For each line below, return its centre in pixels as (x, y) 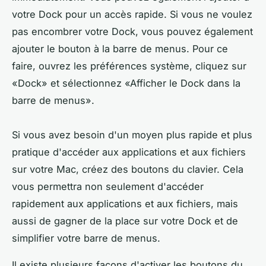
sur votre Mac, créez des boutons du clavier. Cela (128, 170)
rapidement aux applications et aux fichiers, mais (125, 204)
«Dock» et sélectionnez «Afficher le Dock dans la (126, 83)
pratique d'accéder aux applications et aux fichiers (129, 152)
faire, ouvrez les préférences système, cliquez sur (129, 66)
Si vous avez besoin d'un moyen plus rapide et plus (132, 135)
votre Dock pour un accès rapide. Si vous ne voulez (132, 15)
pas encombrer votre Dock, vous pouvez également (132, 32)
